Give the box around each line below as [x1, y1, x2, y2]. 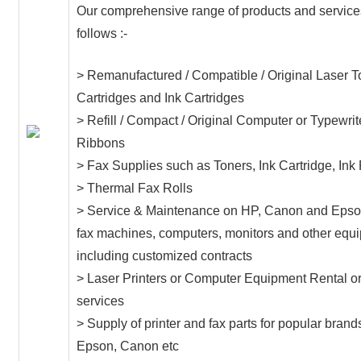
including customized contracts [77, 248, 253, 263]
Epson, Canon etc [77, 338, 180, 353]
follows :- [77, 26, 128, 40]
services [77, 293, 125, 308]
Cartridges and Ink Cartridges [77, 90, 245, 105]
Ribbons [77, 135, 126, 150]
